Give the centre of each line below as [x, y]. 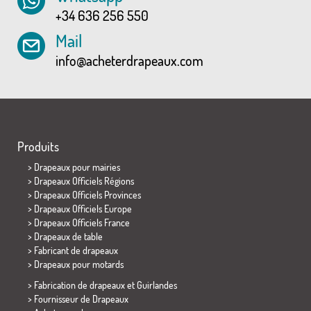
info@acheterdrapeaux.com [129, 60]
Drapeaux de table [68, 236]
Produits [38, 146]
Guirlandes [157, 285]
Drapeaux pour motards [79, 264]
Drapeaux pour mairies [77, 167]
